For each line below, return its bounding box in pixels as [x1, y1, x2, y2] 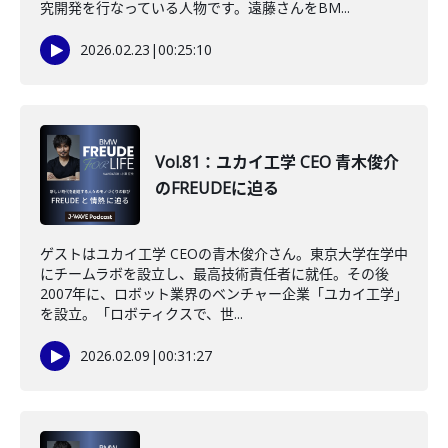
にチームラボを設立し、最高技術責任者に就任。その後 [40, 264, 389, 283]
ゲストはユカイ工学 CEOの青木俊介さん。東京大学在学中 [40, 244, 408, 263]
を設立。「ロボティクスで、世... [40, 304, 243, 323]
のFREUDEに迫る [155, 177, 279, 199]
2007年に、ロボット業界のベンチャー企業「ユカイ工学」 [40, 284, 408, 303]
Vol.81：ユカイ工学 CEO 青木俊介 [155, 151, 399, 173]
